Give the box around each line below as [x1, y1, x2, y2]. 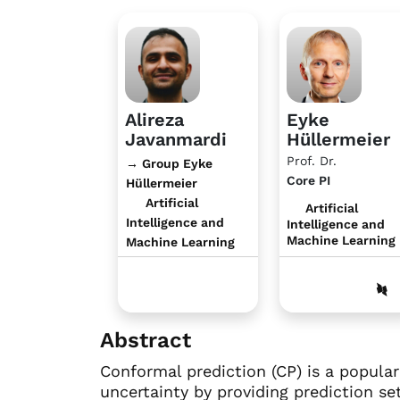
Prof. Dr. [286, 153, 337, 168]
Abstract [100, 327, 191, 353]
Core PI [286, 172, 330, 187]
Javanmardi [125, 128, 227, 150]
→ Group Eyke [126, 155, 212, 171]
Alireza [125, 108, 184, 130]
